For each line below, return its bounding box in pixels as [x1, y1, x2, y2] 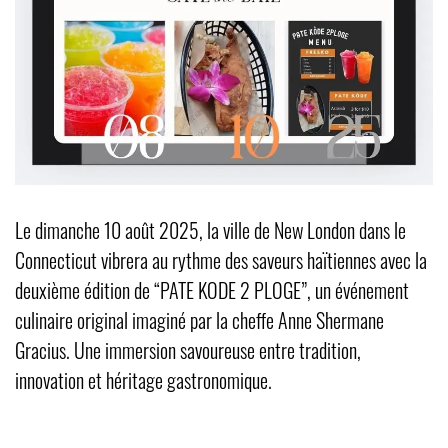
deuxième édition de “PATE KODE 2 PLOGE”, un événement [15, 274, 409, 305]
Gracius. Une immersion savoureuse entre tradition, [15, 334, 361, 365]
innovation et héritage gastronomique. [15, 364, 272, 395]
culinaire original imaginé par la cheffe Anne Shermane [15, 304, 384, 335]
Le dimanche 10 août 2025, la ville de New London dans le [15, 214, 406, 245]
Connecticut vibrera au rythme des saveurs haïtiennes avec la [15, 244, 427, 275]
